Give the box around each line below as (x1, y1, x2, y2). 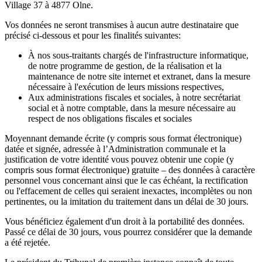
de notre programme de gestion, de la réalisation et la (28, 61, 222, 71)
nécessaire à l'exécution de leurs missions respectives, (28, 82, 224, 92)
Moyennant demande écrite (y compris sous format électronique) (5, 133, 242, 144)
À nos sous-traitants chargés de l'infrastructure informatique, (28, 50, 249, 61)
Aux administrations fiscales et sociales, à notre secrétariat (28, 92, 240, 103)
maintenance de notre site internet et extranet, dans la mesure (28, 71, 250, 82)
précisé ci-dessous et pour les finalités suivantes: (5, 30, 181, 41)
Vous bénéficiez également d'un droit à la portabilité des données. (5, 216, 244, 227)
